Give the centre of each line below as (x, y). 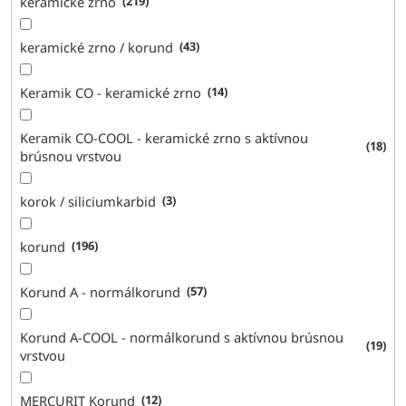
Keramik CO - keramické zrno (111, 92)
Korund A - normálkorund (101, 291)
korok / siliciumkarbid (88, 201)
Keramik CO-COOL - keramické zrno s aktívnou (164, 137)
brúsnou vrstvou (71, 155)
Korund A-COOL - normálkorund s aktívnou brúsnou (182, 337)
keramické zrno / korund (97, 47)
